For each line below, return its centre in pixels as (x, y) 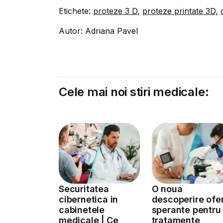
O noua (167, 189)
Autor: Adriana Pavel (98, 31)
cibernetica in (89, 199)
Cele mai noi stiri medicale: (134, 92)
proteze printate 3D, (180, 11)
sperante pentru (186, 210)
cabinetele (82, 210)
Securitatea (84, 189)
